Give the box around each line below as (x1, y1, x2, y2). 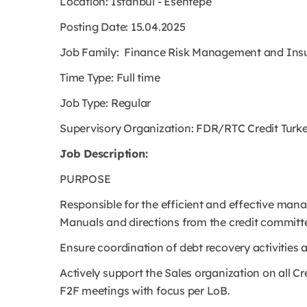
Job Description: (60, 147, 148, 160)
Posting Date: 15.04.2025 (60, 20, 186, 34)
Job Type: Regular (60, 96, 151, 110)
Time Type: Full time (60, 71, 160, 84)
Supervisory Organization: (60, 121, 197, 135)
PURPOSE (60, 172, 111, 186)
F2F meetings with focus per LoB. (60, 284, 230, 297)
